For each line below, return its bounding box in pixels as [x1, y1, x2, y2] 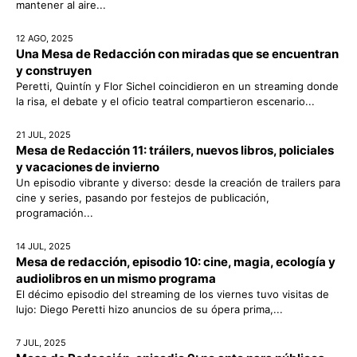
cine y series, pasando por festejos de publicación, [16, 191, 269, 205]
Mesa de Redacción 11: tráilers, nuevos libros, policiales [16, 143, 334, 159]
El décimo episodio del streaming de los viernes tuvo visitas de [16, 288, 329, 301]
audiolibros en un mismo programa [16, 271, 216, 287]
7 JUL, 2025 [16, 337, 66, 349]
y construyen [16, 63, 92, 79]
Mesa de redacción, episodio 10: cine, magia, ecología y [16, 254, 335, 270]
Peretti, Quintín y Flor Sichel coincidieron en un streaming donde [16, 80, 339, 93]
